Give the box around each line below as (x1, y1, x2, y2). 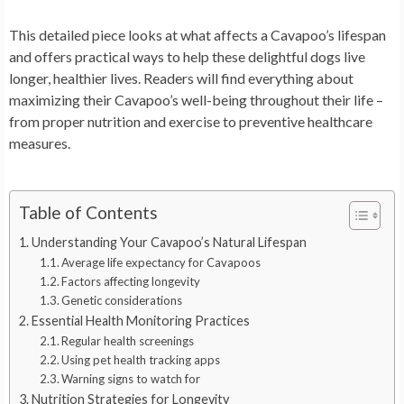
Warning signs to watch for (61, 371, 201, 386)
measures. (9, 133, 70, 151)
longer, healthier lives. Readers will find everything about (9, 69, 353, 87)
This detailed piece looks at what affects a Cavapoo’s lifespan (9, 25, 386, 43)
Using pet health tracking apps (61, 352, 221, 367)
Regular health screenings (61, 333, 195, 348)
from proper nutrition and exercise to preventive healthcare (9, 112, 372, 130)
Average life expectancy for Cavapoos (61, 254, 262, 270)
